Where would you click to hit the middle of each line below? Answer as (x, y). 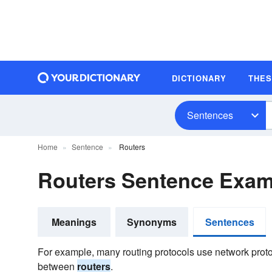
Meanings (74, 222)
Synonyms (152, 222)
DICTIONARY (199, 78)
